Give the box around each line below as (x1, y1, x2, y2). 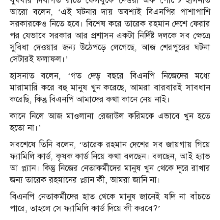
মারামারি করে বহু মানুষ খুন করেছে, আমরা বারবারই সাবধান (10, 82, 210, 93)
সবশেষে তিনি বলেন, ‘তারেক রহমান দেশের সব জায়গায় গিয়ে (10, 139, 210, 150)
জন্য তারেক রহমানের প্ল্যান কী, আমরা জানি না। (10, 175, 161, 186)
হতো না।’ (10, 123, 44, 134)
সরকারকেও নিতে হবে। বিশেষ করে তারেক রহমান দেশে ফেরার (10, 19, 210, 29)
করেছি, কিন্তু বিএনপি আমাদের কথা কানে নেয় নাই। (10, 94, 170, 105)
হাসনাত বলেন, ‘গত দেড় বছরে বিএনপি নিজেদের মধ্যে (10, 71, 210, 82)
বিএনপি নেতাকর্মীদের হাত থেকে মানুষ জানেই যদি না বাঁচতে (10, 192, 210, 202)
